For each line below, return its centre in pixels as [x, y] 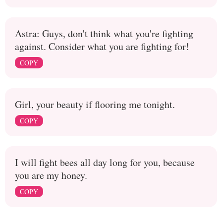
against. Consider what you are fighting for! [102, 46]
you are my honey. [51, 175]
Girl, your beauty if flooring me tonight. [95, 104]
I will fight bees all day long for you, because [105, 162]
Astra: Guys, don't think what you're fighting [104, 33]
